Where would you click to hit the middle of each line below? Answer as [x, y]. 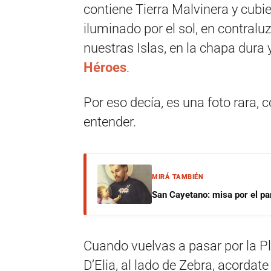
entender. [110, 122]
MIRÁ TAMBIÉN [178, 177]
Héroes [105, 67]
